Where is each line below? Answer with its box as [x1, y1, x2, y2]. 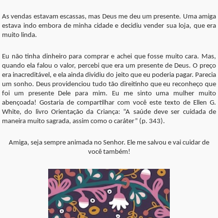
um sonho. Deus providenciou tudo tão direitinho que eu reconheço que [2, 81, 216, 88]
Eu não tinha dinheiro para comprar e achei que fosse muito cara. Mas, [2, 53, 216, 60]
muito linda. [2, 32, 37, 39]
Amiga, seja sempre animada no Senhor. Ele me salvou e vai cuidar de [9, 139, 209, 146]
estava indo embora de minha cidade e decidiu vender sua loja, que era [2, 22, 216, 30]
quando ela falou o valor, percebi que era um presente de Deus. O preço [2, 62, 216, 70]
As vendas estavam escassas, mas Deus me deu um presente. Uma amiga [2, 13, 216, 20]
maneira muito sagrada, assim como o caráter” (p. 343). [2, 118, 165, 125]
